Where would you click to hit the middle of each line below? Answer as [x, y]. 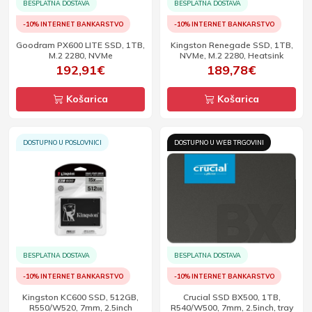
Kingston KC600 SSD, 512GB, [80, 297]
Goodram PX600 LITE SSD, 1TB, [80, 45]
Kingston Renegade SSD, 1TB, [232, 45]
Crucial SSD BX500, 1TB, [232, 297]
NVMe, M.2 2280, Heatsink [232, 55]
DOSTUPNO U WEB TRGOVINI [219, 142]
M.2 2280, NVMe [80, 55]
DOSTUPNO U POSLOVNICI [62, 142]
